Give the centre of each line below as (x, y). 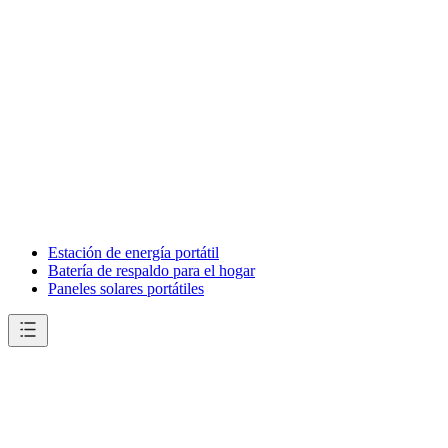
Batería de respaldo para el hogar (151, 270)
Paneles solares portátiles (126, 288)
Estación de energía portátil (133, 252)
